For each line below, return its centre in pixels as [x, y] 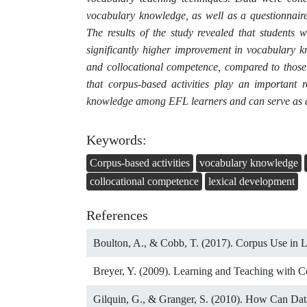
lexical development [251, 182]
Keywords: [116, 139]
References [117, 216]
